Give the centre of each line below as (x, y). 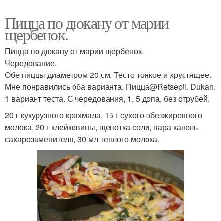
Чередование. (31, 63)
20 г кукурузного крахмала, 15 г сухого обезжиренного (104, 115)
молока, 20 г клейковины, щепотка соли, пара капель (101, 127)
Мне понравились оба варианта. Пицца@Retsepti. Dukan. (110, 86)
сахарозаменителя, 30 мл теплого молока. (82, 139)
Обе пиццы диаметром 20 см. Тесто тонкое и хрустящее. (108, 74)
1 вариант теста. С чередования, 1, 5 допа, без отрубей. (107, 98)
